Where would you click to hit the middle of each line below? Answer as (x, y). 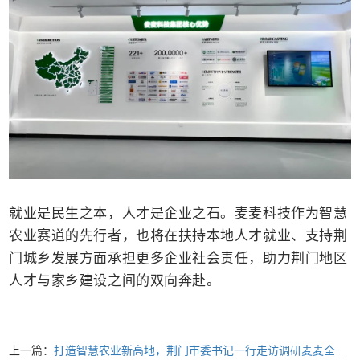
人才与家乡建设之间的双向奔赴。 (115, 280)
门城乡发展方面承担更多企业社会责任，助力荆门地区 (178, 257)
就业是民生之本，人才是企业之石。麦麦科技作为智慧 (178, 212)
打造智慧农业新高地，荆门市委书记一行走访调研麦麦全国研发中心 (195, 350)
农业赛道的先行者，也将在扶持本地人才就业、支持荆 (178, 235)
